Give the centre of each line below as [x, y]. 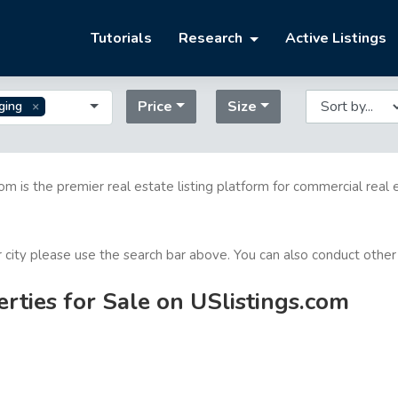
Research [213, 39]
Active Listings [336, 39]
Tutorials [122, 39]
